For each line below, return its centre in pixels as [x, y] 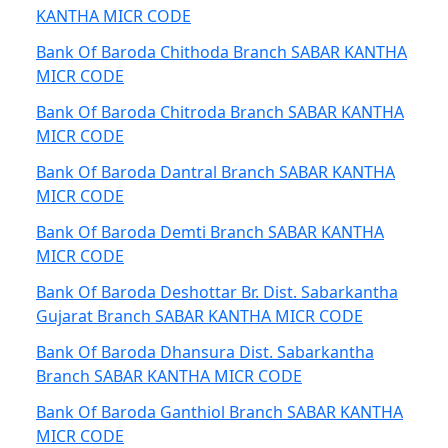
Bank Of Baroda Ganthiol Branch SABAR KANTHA [219, 412]
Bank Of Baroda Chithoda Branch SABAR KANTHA [221, 52]
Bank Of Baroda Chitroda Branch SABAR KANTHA [220, 112]
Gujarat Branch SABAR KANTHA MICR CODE [199, 316]
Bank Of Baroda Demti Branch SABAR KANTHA [210, 232]
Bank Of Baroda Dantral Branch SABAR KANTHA [215, 172]
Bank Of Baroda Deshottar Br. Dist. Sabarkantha [217, 292]
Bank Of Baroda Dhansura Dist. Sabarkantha [205, 352]
